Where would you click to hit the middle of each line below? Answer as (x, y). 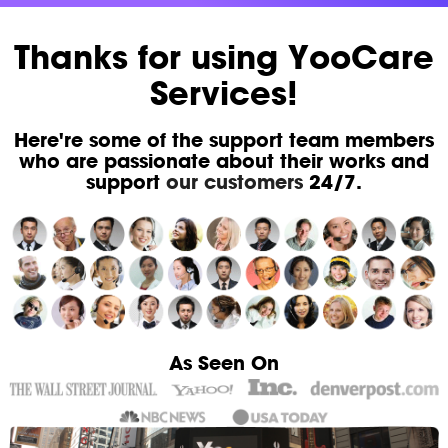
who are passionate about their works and (223, 161)
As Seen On (223, 363)
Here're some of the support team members (223, 140)
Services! (223, 92)
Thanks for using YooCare (223, 56)
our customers (234, 182)
